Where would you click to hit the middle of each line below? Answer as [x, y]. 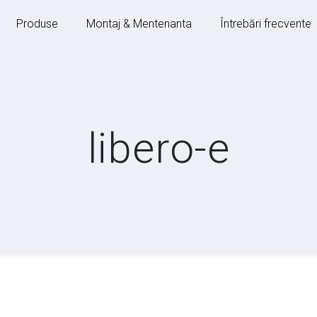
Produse [37, 24]
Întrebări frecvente [266, 24]
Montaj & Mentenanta [139, 24]
